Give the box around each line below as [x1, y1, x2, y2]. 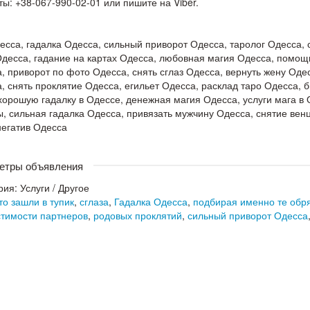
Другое [58, 180, 89, 194]
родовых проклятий [93, 208, 182, 222]
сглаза [80, 194, 109, 208]
